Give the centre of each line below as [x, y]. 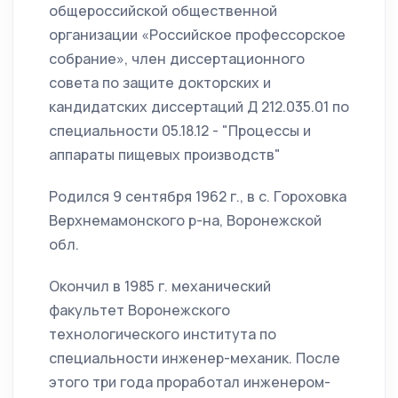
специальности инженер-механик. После [195, 358]
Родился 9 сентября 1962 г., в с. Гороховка [198, 197]
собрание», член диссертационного [177, 59]
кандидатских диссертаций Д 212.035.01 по [199, 107]
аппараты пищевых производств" [165, 155]
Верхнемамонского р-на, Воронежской [185, 221]
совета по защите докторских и [160, 83]
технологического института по [163, 334]
